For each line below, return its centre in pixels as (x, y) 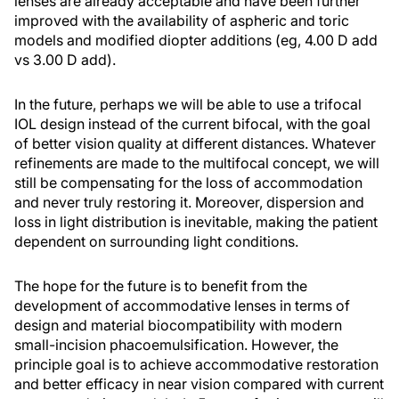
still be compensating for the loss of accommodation (188, 183)
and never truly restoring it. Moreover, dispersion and (189, 202)
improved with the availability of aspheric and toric (182, 20)
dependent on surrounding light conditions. (156, 241)
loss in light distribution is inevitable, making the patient (196, 222)
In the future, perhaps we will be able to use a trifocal (188, 104)
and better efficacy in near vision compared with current (199, 384)
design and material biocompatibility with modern (178, 325)
